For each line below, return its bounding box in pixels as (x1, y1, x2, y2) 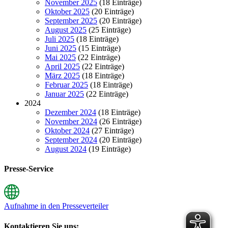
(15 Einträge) (76, 43, 121, 52)
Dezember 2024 (45, 107, 96, 117)
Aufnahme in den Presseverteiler (4, 202, 108, 211)
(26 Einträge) (97, 117, 141, 126)
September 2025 (45, 16, 97, 25)
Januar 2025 (45, 89, 84, 98)
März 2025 (45, 71, 80, 80)
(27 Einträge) (90, 126, 134, 135)
